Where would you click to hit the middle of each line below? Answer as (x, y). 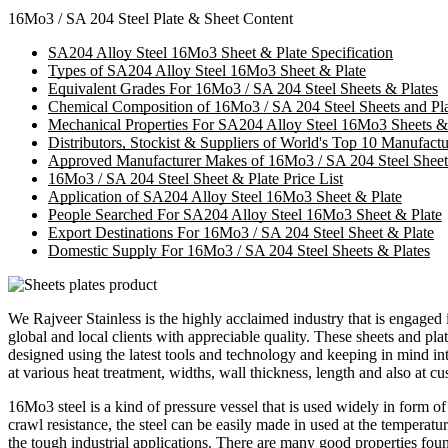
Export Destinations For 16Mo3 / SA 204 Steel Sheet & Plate (241, 232)
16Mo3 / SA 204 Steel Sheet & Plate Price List (195, 178)
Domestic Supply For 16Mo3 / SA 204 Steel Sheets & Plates (239, 250)
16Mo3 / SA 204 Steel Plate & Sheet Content (150, 18)
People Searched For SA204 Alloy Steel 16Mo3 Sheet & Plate (245, 214)
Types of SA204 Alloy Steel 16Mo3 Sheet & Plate (207, 70)
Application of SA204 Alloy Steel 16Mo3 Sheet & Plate (225, 196)
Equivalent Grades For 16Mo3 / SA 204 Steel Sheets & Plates (243, 88)
